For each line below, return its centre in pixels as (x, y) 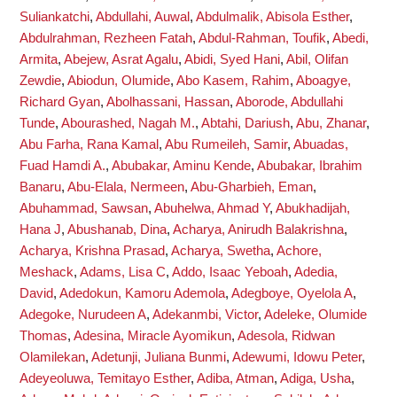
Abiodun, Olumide (119, 81)
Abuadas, (321, 144)
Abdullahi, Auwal (143, 17)
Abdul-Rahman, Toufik (262, 38)
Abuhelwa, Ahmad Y (212, 208)
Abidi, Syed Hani (232, 59)
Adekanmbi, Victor (205, 315)
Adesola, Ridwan (286, 336)
